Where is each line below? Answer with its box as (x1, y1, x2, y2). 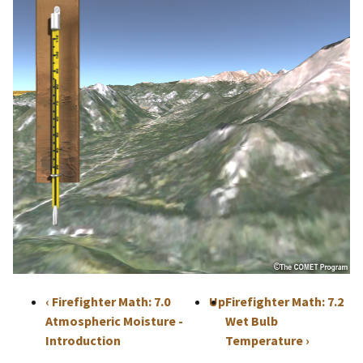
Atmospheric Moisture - (45, 313, 183, 330)
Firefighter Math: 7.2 (225, 293, 344, 310)
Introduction (45, 332, 121, 349)
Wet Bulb (225, 313, 279, 330)
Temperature (225, 332, 306, 349)
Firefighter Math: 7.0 (49, 293, 170, 310)
